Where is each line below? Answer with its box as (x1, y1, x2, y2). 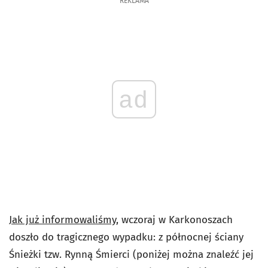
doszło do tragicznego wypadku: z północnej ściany (9, 231, 243, 243)
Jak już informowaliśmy (9, 214, 116, 226)
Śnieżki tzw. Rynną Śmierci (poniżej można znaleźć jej (9, 248, 254, 261)
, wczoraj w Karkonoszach (116, 214, 233, 226)
